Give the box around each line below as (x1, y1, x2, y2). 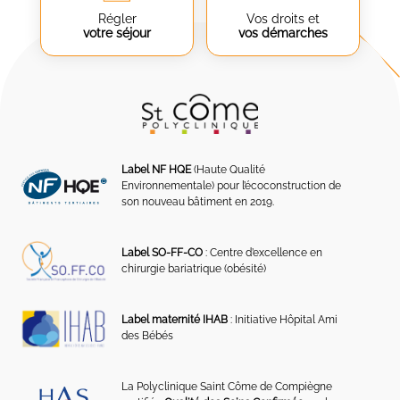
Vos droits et (246, 12, 320, 27)
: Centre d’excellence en (203, 246, 323, 260)
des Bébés (121, 329, 174, 343)
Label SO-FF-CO (121, 246, 204, 260)
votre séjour (83, 26, 151, 41)
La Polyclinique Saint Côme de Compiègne (121, 380, 333, 394)
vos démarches (238, 26, 328, 41)
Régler (97, 12, 137, 27)
